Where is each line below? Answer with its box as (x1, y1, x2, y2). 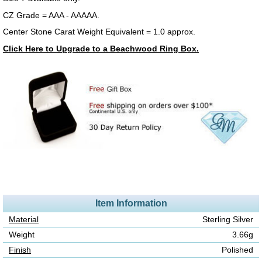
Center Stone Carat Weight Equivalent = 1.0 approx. (3, 27, 195, 37)
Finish (9, 246, 31, 255)
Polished (222, 246, 253, 255)
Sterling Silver (202, 215, 253, 225)
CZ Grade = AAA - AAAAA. (3, 11, 99, 20)
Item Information (95, 198, 167, 209)
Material (9, 215, 39, 225)
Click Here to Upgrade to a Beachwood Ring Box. (3, 44, 199, 53)
